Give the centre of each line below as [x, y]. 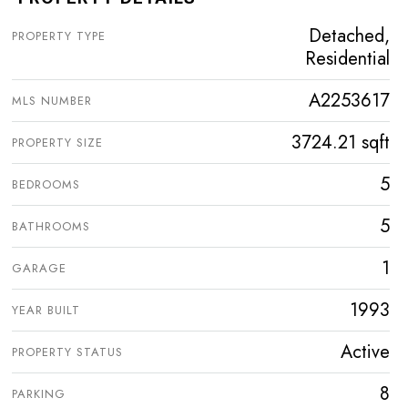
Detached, [349, 36]
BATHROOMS [51, 227]
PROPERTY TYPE [59, 36]
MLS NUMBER [52, 101]
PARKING [39, 394]
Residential [347, 59]
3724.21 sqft [341, 143]
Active [365, 352]
